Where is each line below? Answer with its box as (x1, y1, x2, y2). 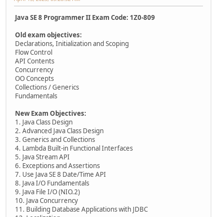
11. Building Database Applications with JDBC (15, 204, 148, 214)
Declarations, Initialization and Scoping (15, 39, 129, 48)
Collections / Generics (15, 82, 79, 92)
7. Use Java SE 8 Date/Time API (15, 170, 106, 179)
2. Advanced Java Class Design (15, 126, 104, 135)
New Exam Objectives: (15, 108, 86, 118)
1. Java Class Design (15, 117, 73, 126)
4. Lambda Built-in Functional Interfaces (15, 143, 133, 153)
